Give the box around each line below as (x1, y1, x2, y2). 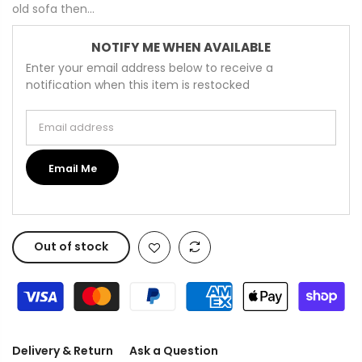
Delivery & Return (12, 343, 113, 359)
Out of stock (34, 238, 108, 255)
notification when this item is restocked (26, 77, 250, 93)
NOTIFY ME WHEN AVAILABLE (91, 39, 271, 56)
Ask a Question (129, 343, 218, 359)
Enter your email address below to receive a (26, 60, 273, 76)
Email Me (48, 161, 97, 175)
